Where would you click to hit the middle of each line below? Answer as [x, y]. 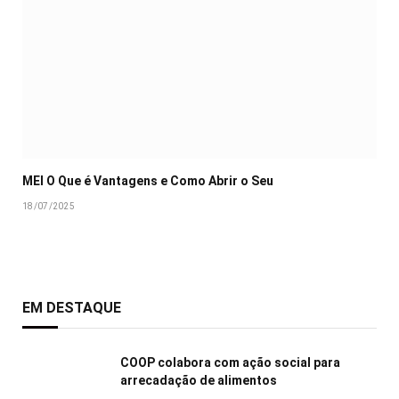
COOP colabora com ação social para [230, 362]
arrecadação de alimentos [200, 380]
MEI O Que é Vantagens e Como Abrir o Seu [148, 180]
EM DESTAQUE [72, 307]
